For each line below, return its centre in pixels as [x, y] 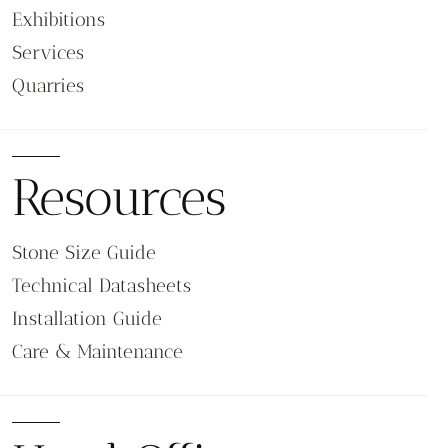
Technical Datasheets [101, 286]
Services [48, 53]
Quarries [48, 86]
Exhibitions [58, 20]
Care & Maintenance [97, 352]
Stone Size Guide [84, 253]
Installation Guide [87, 319]
